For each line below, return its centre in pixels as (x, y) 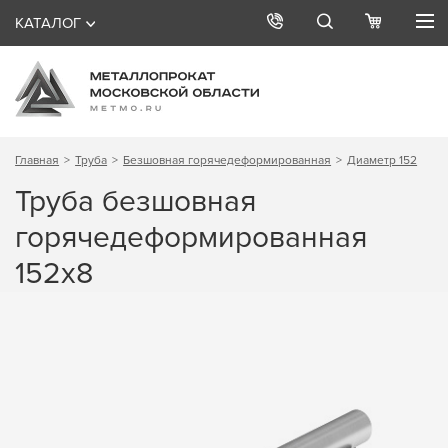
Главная (37, 160)
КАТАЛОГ (48, 23)
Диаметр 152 (382, 160)
